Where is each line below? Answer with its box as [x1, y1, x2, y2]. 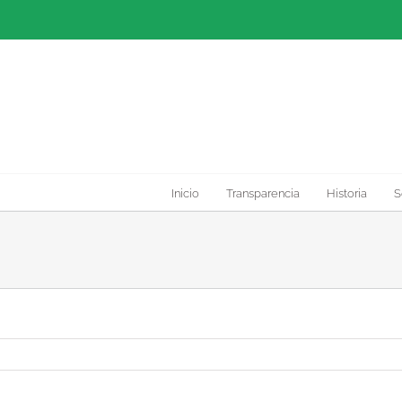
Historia [327, 186, 367, 200]
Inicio [171, 186, 199, 200]
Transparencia [226, 186, 300, 200]
